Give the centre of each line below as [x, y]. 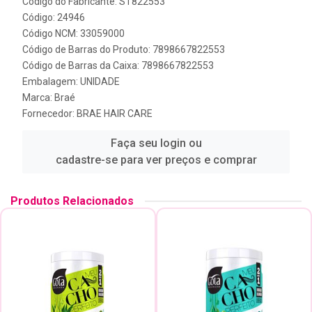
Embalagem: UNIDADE [71, 81]
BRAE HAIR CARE [115, 114]
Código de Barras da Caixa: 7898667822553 [118, 65]
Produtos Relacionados [72, 201]
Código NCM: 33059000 [73, 33]
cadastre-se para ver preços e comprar [156, 160]
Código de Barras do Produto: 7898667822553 [124, 49]
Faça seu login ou [156, 143]
